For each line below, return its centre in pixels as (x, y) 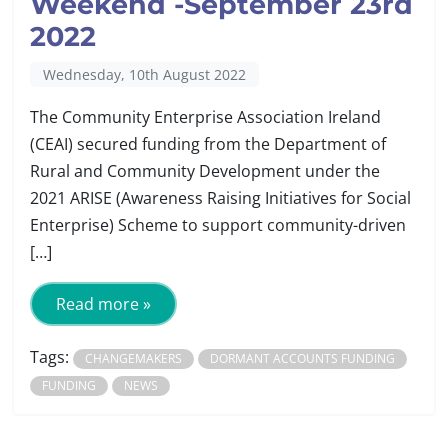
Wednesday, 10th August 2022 (144, 74)
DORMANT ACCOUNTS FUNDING (302, 358)
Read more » (103, 303)
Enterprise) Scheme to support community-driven (218, 224)
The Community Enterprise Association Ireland (205, 116)
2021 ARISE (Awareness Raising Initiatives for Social (220, 197)
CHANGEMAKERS (133, 358)
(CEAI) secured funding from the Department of (208, 143)
